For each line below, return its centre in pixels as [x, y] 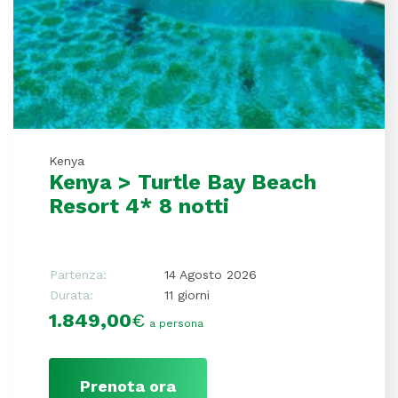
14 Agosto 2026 [211, 274]
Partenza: [78, 274]
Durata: [72, 295]
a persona [176, 323]
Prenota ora [128, 386]
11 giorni [187, 295]
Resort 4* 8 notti [139, 206]
